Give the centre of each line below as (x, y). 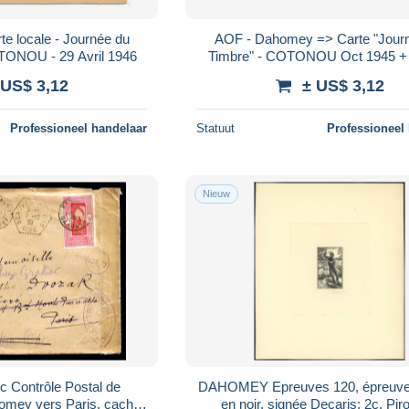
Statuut (216, 128)
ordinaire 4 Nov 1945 (330, 73)
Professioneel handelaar (79, 128)
